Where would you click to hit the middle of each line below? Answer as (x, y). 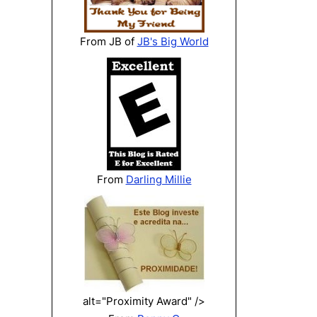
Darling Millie (158, 180)
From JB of (108, 42)
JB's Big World (173, 42)
